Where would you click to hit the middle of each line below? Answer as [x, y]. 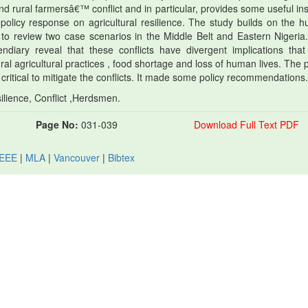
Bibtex [121, 157]
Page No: [57, 124]
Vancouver [77, 157]
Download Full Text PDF [246, 124]
